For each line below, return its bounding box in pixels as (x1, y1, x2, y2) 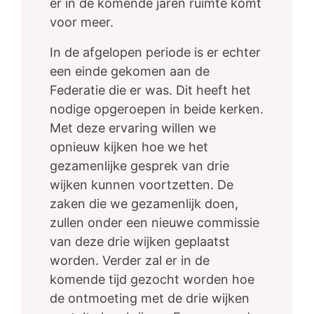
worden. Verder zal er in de (50, 253, 210, 268)
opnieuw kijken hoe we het (50, 139, 208, 155)
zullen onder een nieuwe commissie (50, 215, 259, 231)
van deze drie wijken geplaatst (50, 234, 230, 250)
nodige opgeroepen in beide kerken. (50, 102, 264, 117)
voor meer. (50, 15, 114, 30)
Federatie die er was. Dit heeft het (50, 83, 251, 98)
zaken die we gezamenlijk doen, (50, 196, 238, 212)
